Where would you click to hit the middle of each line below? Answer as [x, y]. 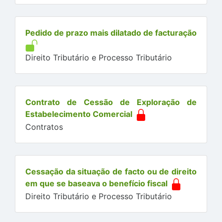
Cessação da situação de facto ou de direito [111, 171]
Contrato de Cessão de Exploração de [111, 102]
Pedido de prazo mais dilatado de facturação [111, 32]
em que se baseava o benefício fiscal [96, 183]
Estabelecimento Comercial [79, 114]
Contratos [44, 127]
